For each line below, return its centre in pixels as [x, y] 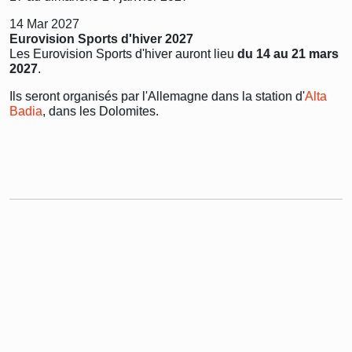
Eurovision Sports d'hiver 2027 [101, 39]
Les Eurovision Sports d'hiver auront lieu [123, 54]
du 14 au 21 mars [288, 54]
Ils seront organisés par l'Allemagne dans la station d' [157, 96]
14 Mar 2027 [44, 24]
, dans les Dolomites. [101, 111]
